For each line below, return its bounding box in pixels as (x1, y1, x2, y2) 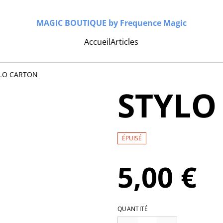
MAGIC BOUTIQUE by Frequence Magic (36, 17, 187, 29)
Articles (111, 36, 139, 47)
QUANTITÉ (117, 204, 148, 213)
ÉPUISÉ (122, 133, 142, 142)
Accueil (84, 36, 111, 47)
